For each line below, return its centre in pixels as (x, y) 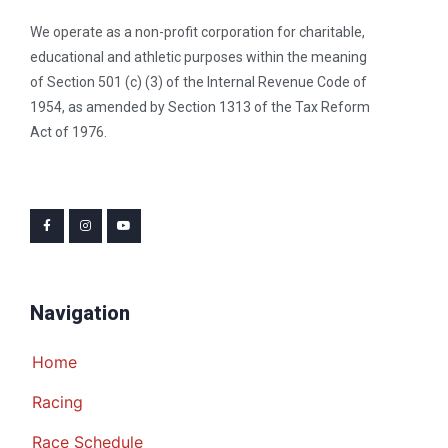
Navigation (80, 312)
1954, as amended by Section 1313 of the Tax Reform (200, 106)
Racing (57, 401)
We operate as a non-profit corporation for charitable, (197, 31)
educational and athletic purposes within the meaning (198, 56)
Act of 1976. (68, 131)
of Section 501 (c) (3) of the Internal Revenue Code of (198, 81)
